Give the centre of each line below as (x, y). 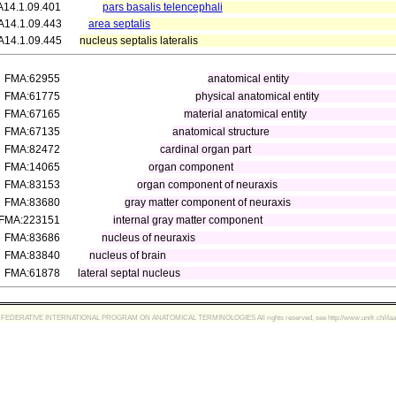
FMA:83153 (32, 185)
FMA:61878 (32, 273)
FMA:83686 (32, 238)
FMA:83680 (32, 202)
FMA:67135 (32, 132)
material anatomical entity (245, 114)
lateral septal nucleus (129, 273)
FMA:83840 (32, 255)
